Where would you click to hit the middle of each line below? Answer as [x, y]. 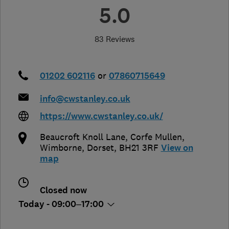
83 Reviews [114, 39]
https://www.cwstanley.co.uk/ [101, 116]
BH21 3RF [139, 147]
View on [177, 148]
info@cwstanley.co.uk [85, 99]
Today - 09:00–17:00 [62, 204]
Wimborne [61, 147]
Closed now [63, 190]
